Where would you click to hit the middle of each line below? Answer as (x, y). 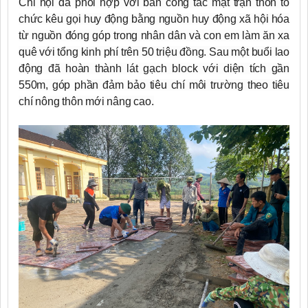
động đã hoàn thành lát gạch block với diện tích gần (154, 68)
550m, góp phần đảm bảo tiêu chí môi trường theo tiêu (154, 85)
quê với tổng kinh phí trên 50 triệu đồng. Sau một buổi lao (154, 52)
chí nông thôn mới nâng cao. (86, 101)
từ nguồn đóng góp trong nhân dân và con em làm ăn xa (154, 35)
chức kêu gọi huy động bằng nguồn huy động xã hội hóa (154, 19)
